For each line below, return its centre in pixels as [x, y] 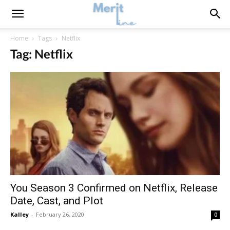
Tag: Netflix [42, 54]
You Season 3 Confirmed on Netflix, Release [114, 188]
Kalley [20, 215]
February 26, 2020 [60, 215]
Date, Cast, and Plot [57, 201]
